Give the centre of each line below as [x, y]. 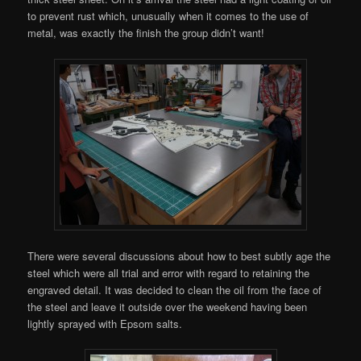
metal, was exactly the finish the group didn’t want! [146, 33]
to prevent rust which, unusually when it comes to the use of [168, 16]
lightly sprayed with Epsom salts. [105, 323]
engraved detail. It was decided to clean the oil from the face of [175, 289]
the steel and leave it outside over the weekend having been [168, 306]
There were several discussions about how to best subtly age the [179, 255]
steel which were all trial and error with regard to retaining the [169, 272]
